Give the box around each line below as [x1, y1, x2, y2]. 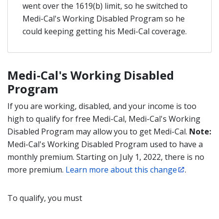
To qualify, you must [7, 193, 82, 203]
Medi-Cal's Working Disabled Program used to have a [7, 139, 203, 150]
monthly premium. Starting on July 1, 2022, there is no [7, 152, 204, 162]
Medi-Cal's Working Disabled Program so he [22, 13, 185, 24]
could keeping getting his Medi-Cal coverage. [22, 26, 187, 37]
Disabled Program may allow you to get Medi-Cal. [7, 126, 189, 137]
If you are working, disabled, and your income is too [7, 101, 197, 111]
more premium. [7, 164, 66, 175]
